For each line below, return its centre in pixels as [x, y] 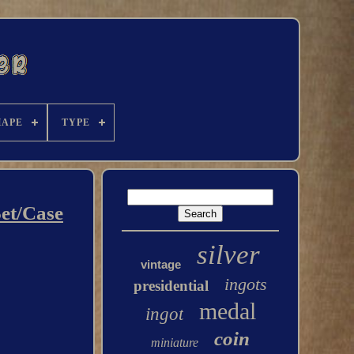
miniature [175, 343]
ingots [246, 284]
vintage [161, 264]
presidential [171, 286]
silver [229, 255]
